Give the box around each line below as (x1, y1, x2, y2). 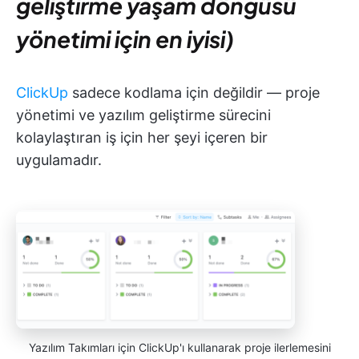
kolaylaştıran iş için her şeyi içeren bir (16, 129, 268, 146)
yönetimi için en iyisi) (16, 25, 234, 53)
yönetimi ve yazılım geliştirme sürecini (16, 107, 271, 123)
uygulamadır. (16, 151, 102, 168)
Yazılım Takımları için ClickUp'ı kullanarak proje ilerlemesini (28, 341, 331, 355)
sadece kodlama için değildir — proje (68, 84, 320, 101)
